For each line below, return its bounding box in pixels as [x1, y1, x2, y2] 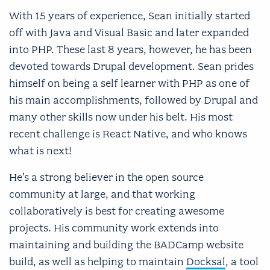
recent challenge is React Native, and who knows [9, 127, 247, 140]
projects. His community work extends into [9, 221, 219, 234]
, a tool [225, 255, 259, 268]
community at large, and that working [9, 187, 195, 200]
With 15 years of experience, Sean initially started [9, 9, 250, 22]
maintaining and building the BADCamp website [9, 238, 243, 251]
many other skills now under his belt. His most [9, 110, 233, 123]
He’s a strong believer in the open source [9, 171, 204, 183]
